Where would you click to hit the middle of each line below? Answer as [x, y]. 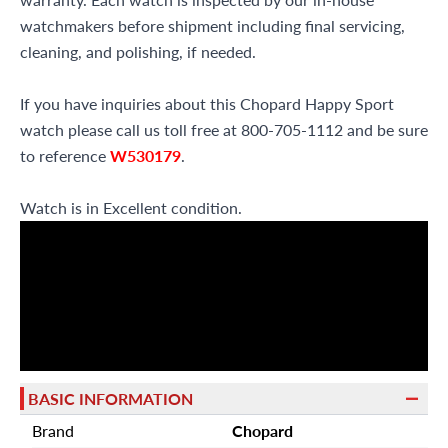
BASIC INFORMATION [110, 398]
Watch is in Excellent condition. [131, 207]
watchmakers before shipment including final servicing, [212, 25]
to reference [65, 155]
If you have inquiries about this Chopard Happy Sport [207, 103]
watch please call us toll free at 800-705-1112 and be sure [224, 129]
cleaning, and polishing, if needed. [138, 51]
